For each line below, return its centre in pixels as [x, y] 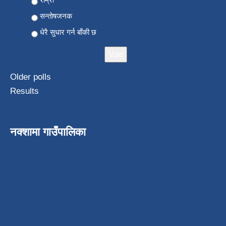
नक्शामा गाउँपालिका [48, 132]
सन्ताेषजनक [56, 16]
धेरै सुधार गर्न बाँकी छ [68, 32]
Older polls [31, 77]
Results [24, 91]
